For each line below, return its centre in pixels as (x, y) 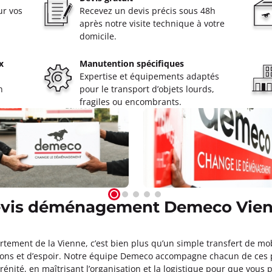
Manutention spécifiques (132, 63)
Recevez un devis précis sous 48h (148, 11)
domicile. (98, 36)
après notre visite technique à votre (152, 23)
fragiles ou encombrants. (131, 102)
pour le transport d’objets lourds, (147, 89)
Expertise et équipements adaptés (150, 76)
